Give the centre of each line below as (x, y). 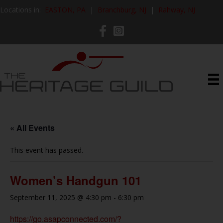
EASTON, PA (65, 10)
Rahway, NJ (177, 10)
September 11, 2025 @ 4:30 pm (61, 197)
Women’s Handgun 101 (76, 180)
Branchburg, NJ (122, 10)
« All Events (32, 128)
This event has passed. (47, 150)
